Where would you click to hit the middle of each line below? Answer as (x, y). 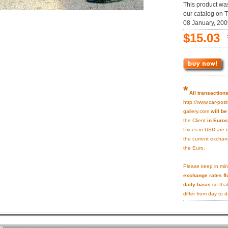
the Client (195, 120)
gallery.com (197, 111)
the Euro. (194, 148)
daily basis (197, 184)
